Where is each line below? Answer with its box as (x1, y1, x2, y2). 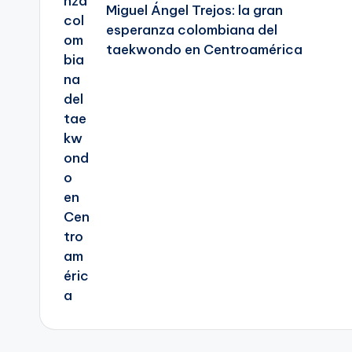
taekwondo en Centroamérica (105, 41, 302, 59)
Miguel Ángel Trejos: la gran (105, 2, 283, 20)
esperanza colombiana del (105, 21, 277, 39)
